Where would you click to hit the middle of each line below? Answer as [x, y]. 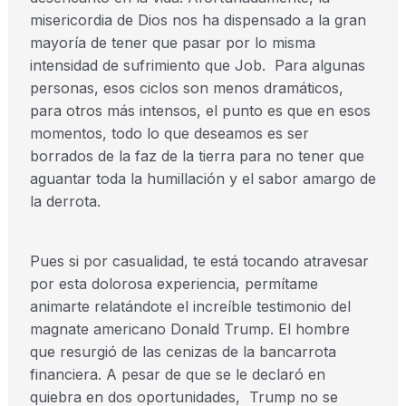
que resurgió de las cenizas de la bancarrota [183, 352]
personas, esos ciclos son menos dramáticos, [186, 88]
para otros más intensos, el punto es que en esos [200, 111]
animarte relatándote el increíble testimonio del [190, 306]
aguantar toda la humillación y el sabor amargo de [203, 179]
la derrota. [65, 201]
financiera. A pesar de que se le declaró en [177, 374]
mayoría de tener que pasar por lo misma [172, 43]
